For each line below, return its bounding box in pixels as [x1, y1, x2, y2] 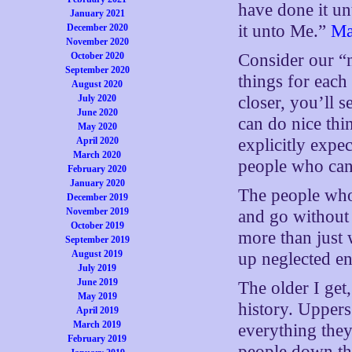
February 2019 [68, 333, 127, 344]
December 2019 [66, 192, 128, 203]
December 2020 [66, 22, 128, 33]
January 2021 [69, 8, 125, 19]
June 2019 [76, 277, 118, 288]
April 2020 [75, 135, 119, 146]
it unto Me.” [238, 21, 332, 41]
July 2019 [78, 262, 117, 273]
